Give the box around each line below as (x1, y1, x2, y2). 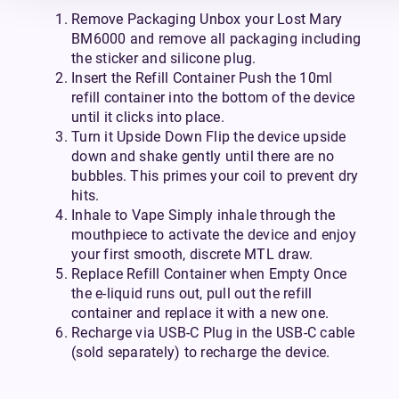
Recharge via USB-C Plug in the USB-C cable (71, 323, 355, 341)
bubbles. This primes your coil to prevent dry (71, 167, 359, 184)
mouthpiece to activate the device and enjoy (71, 225, 356, 243)
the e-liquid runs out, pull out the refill (71, 284, 313, 302)
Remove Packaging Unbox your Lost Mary (71, 10, 343, 28)
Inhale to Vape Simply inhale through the (71, 206, 335, 224)
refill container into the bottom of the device (71, 88, 355, 106)
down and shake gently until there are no (71, 147, 334, 165)
